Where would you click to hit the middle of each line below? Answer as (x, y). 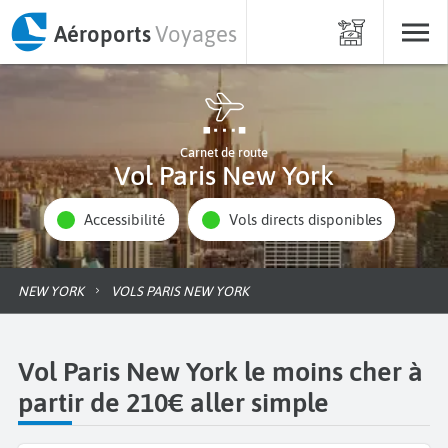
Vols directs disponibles (309, 220)
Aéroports (102, 33)
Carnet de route (224, 152)
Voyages (196, 33)
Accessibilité (129, 220)
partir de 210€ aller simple (173, 402)
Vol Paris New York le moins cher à (220, 371)
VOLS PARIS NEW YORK (184, 290)
